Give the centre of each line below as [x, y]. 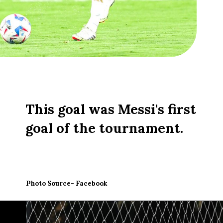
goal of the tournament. [105, 128]
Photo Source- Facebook [67, 183]
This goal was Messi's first [111, 109]
